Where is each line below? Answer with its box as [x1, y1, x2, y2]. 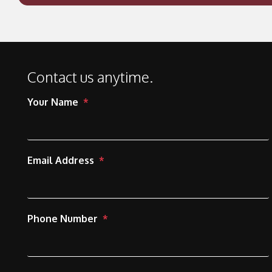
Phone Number [27, 212, 98, 225]
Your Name [27, 96, 78, 108]
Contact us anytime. [27, 67, 153, 86]
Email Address [27, 154, 94, 166]
